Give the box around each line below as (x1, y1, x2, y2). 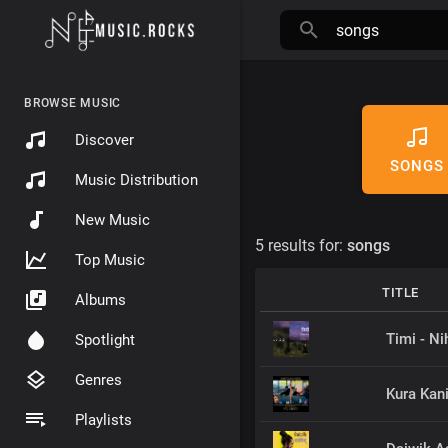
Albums (75, 291, 126, 309)
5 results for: (255, 236, 347, 255)
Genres (75, 371, 122, 389)
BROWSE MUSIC (24, 96, 121, 110)
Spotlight (75, 331, 135, 349)
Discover (75, 131, 134, 149)
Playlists (75, 411, 132, 429)
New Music (75, 211, 150, 229)
